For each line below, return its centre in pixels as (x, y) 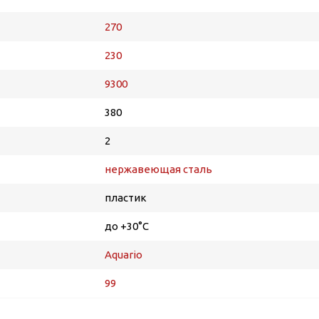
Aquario (124, 255)
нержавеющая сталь (158, 169)
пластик (126, 198)
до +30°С (127, 226)
